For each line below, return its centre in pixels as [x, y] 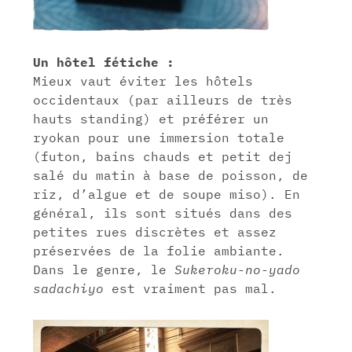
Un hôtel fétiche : [104, 62]
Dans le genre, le [104, 269]
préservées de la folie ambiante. [159, 250]
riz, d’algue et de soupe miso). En [167, 194]
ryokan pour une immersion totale [159, 137]
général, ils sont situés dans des [163, 213]
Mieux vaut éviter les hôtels [143, 81]
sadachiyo [69, 288]
